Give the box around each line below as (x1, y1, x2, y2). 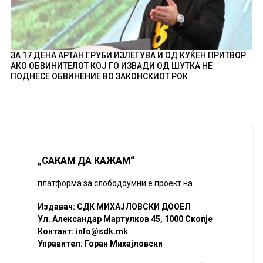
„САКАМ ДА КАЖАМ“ (37, 154, 134, 166)
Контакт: (37, 226, 76, 236)
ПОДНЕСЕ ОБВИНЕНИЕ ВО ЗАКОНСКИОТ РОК (10, 72, 188, 82)
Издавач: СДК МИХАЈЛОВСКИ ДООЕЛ (37, 201, 191, 211)
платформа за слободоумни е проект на (37, 178, 193, 188)
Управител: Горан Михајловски (37, 238, 163, 248)
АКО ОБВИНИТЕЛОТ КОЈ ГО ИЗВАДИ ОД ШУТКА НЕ (10, 61, 213, 71)
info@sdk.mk (75, 226, 128, 236)
